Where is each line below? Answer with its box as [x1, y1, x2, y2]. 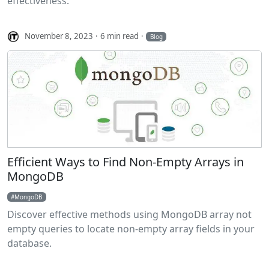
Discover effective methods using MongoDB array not [7, 207, 252, 221]
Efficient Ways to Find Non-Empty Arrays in [7, 153, 244, 170]
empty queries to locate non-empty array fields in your [7, 222, 255, 235]
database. [7, 236, 52, 250]
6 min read [100, 30, 139, 41]
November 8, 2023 [25, 30, 94, 41]
